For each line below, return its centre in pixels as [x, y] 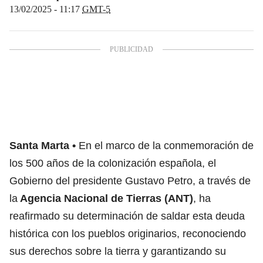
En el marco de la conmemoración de [166, 145]
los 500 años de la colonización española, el [113, 163]
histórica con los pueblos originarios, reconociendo [128, 233]
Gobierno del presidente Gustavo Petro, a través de [130, 181]
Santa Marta [39, 145]
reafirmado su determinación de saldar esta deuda [127, 216]
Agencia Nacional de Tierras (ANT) [105, 198]
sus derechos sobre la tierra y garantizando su [118, 251]
